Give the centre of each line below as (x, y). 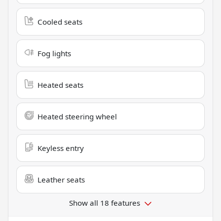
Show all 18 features (105, 203)
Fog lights (54, 53)
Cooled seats (60, 21)
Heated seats (60, 85)
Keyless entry (61, 148)
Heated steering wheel (77, 116)
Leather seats (61, 179)
